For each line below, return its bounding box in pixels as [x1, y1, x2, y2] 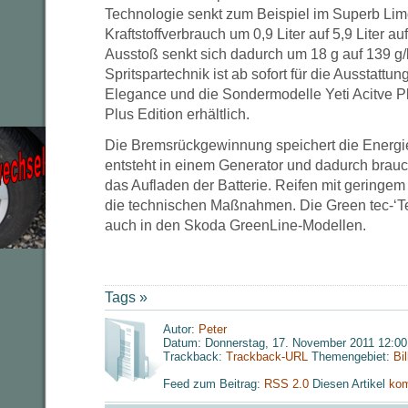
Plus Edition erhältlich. [105, 107, 250, 122]
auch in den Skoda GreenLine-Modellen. [105, 218, 366, 233]
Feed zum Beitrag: [163, 377, 264, 391]
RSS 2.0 [264, 377, 312, 391]
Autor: [163, 322, 199, 336]
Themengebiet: [308, 350, 393, 363]
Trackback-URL [226, 350, 308, 363]
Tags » [105, 290, 148, 305]
